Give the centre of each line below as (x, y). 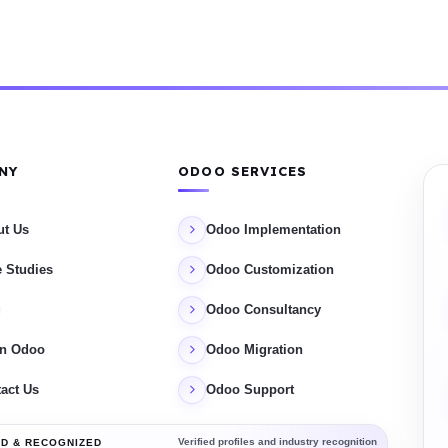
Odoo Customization (270, 270)
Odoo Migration (255, 350)
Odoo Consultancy (264, 310)
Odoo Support (250, 390)
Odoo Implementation (274, 230)
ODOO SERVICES (243, 170)
